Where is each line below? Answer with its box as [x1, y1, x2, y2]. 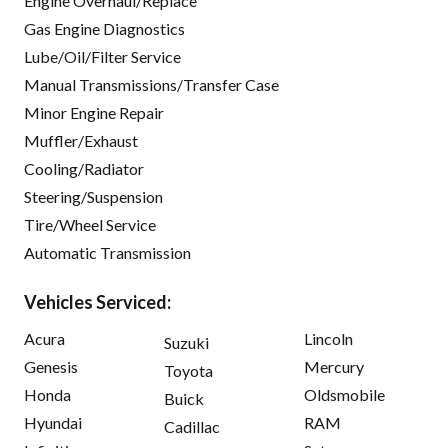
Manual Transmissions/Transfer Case [24, 75, 279, 95]
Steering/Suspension [24, 187, 163, 207]
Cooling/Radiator [24, 159, 144, 179]
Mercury [304, 357, 364, 377]
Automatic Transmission [24, 243, 191, 263]
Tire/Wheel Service [24, 215, 156, 235]
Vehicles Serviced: [24, 291, 171, 314]
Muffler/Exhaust [24, 131, 138, 151]
